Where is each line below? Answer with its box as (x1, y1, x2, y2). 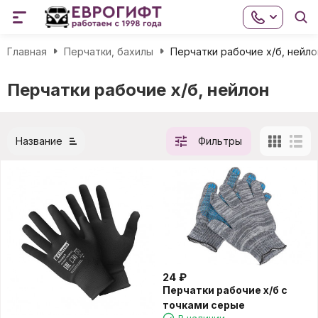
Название (16, 135, 62, 147)
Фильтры (198, 135, 242, 147)
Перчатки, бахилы (64, 45, 153, 57)
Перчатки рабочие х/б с (163, 284, 216, 297)
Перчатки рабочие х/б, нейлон (7, 79, 270, 100)
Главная (7, 45, 47, 57)
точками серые (163, 299, 245, 312)
